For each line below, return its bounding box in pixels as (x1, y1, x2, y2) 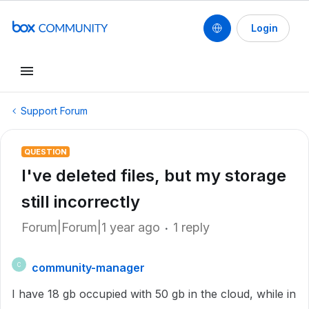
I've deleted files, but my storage (21, 166, 286, 186)
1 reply (173, 220, 210, 235)
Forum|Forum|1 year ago (21, 220, 160, 235)
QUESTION (24, 147, 67, 157)
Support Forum (21, 105, 88, 117)
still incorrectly (21, 192, 140, 212)
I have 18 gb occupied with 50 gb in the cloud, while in (12, 287, 296, 301)
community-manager (32, 261, 145, 275)
